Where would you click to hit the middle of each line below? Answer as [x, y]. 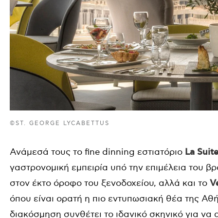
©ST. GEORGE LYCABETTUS [60, 124]
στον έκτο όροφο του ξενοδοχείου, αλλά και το [110, 183]
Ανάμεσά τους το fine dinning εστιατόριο [97, 152]
